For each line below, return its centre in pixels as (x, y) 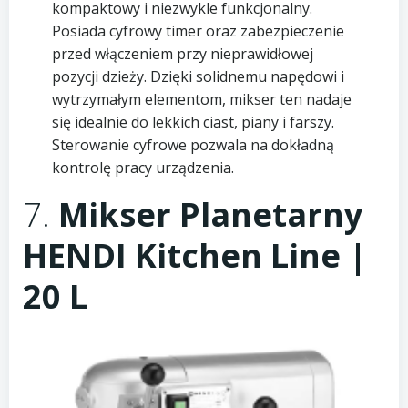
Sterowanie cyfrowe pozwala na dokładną (193, 145)
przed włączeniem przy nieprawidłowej (182, 54)
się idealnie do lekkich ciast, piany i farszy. (193, 122)
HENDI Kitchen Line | (195, 256)
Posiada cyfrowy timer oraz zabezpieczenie (198, 31)
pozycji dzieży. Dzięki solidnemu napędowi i (198, 77)
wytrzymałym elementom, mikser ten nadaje (201, 100)
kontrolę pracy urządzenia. (143, 168)
